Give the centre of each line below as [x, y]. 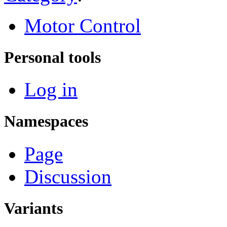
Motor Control [83, 25]
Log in [51, 90]
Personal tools [52, 58]
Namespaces [46, 121]
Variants [33, 208]
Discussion [68, 176]
